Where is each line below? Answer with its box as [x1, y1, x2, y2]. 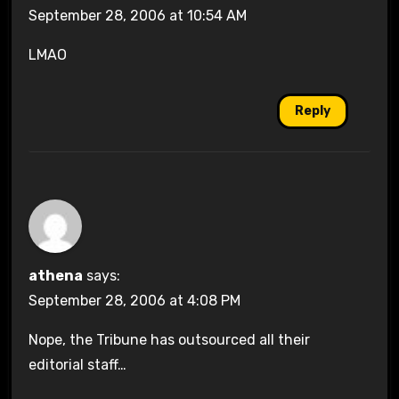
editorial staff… [28, 355, 126, 373]
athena [28, 266, 83, 284]
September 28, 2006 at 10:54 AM [28, 6, 247, 24]
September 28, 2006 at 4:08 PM [28, 291, 240, 309]
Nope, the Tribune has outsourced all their [28, 330, 310, 348]
